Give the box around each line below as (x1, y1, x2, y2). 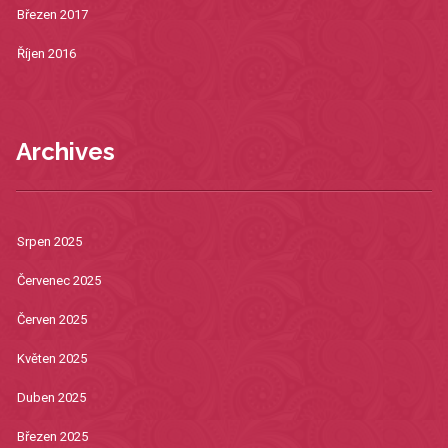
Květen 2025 (16, 351, 87, 367)
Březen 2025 (16, 429, 88, 445)
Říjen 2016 (16, 46, 76, 62)
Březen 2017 (16, 7, 88, 23)
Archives (15, 137, 115, 167)
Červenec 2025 (16, 273, 101, 289)
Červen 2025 (16, 312, 87, 328)
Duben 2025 (16, 390, 86, 406)
